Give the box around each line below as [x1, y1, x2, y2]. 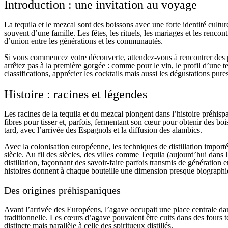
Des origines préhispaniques [4, 185, 121, 196]
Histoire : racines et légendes [4, 87, 147, 101]
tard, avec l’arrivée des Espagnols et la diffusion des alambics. [4, 126, 202, 135]
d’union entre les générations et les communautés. [4, 36, 163, 45]
